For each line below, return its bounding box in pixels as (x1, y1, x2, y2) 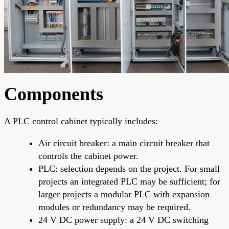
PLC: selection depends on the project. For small (38, 163, 220, 174)
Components (4, 83, 103, 104)
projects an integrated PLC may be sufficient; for (38, 176, 220, 187)
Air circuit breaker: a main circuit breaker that (38, 138, 210, 148)
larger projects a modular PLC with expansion (38, 189, 210, 199)
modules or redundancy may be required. (38, 201, 191, 212)
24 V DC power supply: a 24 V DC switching (38, 214, 209, 225)
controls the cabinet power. (38, 150, 139, 161)
